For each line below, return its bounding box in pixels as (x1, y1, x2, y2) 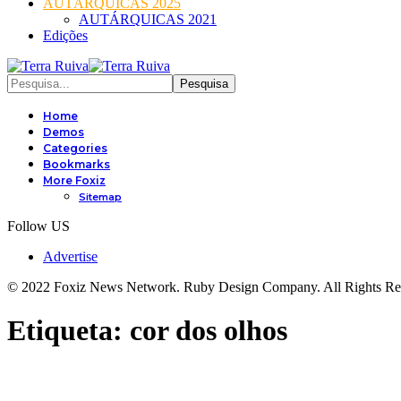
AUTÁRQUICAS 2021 (79, 12, 217, 27)
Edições (43, 28, 88, 43)
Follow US (7, 218, 70, 234)
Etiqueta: (7, 314, 130, 347)
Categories (43, 141, 107, 155)
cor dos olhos (130, 314, 287, 347)
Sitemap (79, 191, 122, 203)
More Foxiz (43, 174, 106, 187)
